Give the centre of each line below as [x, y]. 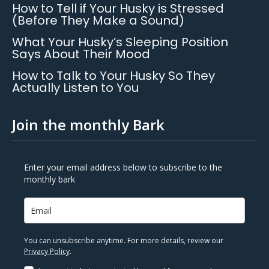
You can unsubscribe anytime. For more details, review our [124, 240]
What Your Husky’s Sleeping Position [120, 42]
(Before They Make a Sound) [98, 20]
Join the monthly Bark [88, 124]
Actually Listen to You [75, 87]
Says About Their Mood [81, 54]
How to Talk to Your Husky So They [113, 75]
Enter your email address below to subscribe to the [123, 167]
